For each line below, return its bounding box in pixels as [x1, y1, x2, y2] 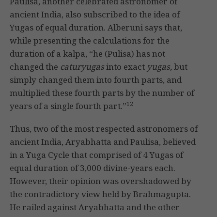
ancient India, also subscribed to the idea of [10, 9, 180, 20]
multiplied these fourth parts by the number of [10, 87, 194, 99]
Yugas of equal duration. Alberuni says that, [10, 22, 182, 33]
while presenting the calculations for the [10, 35, 170, 46]
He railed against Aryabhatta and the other [10, 201, 180, 213]
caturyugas [60, 61, 104, 73]
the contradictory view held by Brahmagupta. [10, 188, 191, 200]
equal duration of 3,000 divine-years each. [10, 162, 175, 174]
